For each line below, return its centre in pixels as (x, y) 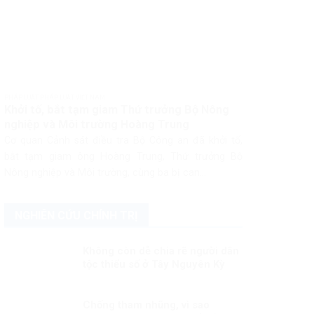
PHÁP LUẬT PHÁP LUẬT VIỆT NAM (54, 98)
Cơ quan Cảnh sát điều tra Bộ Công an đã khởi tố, (123, 141)
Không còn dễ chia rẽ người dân (161, 251)
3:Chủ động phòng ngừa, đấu (153, 277)
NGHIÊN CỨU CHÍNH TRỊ (76, 215)
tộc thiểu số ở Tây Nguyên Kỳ (153, 264)
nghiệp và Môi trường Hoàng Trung (96, 124)
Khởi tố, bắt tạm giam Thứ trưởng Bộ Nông (116, 109)
